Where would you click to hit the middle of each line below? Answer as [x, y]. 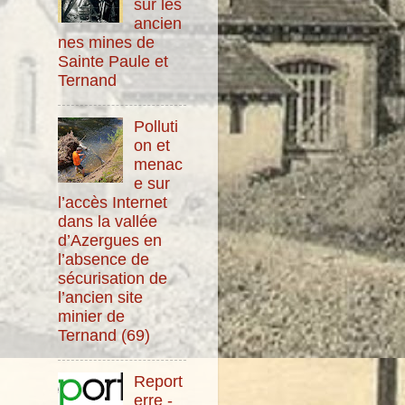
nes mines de [106, 43]
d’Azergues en [110, 240]
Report [159, 381]
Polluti [156, 126]
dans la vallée [108, 221]
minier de [91, 316]
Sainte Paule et [113, 62]
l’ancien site [100, 297]
